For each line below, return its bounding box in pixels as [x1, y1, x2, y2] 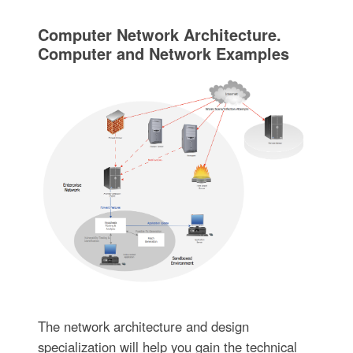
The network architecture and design [37, 317, 249, 336]
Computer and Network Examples [37, 42, 289, 65]
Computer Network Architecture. [37, 23, 281, 46]
